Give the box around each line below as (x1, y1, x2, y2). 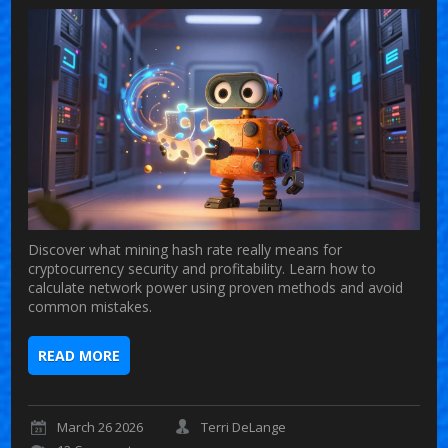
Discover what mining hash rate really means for (28, 239, 343, 259)
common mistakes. (28, 296, 153, 316)
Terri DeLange (201, 418, 287, 437)
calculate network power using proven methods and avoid (28, 277, 404, 297)
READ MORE (38, 345, 121, 365)
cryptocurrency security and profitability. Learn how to (28, 258, 377, 278)
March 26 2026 (57, 418, 144, 437)
